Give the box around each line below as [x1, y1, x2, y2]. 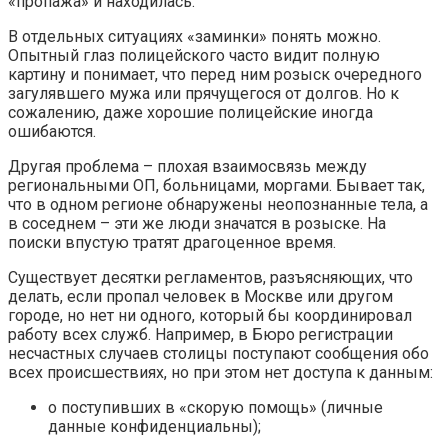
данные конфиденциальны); [48, 417, 261, 437]
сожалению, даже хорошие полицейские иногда [8, 103, 373, 123]
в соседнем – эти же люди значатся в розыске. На [8, 214, 386, 234]
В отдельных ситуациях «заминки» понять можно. [8, 27, 381, 47]
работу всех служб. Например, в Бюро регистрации [8, 325, 393, 345]
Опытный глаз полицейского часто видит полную [8, 46, 380, 66]
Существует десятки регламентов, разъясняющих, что [8, 268, 413, 288]
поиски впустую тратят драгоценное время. [8, 233, 336, 253]
